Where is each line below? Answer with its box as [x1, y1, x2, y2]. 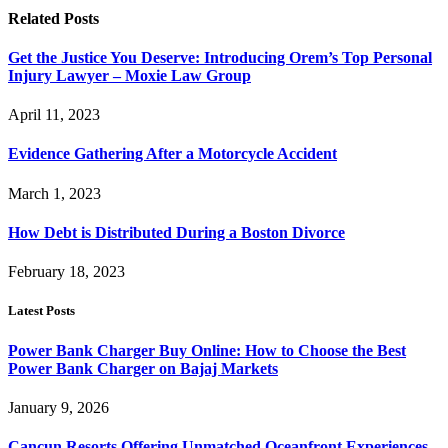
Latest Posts [8, 303, 75, 319]
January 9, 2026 [8, 398, 109, 416]
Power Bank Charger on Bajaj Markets [8, 359, 278, 377]
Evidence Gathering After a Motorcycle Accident [8, 145, 337, 163]
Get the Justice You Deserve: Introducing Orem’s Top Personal [8, 48, 432, 66]
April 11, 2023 [8, 106, 100, 124]
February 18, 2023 [8, 263, 125, 281]
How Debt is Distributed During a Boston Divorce [8, 223, 345, 241]
